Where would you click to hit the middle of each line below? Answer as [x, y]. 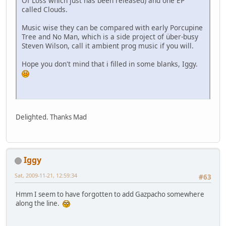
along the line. [39, 204]
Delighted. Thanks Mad [51, 117]
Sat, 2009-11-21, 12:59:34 [46, 176]
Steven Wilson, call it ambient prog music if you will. [108, 45]
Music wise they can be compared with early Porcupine [112, 27]
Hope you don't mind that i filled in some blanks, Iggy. [111, 64]
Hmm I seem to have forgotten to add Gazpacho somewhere [110, 194]
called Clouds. [45, 9]
